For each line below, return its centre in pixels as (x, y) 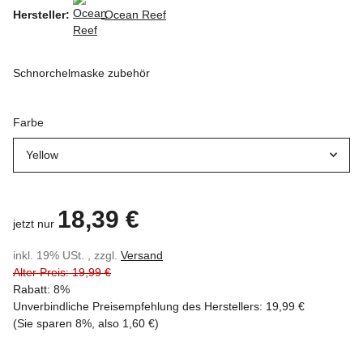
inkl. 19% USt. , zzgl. (67, 255)
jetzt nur (35, 223)
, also (107, 323)
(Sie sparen (44, 323)
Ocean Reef (135, 14)
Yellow (42, 154)
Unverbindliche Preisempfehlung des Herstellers (136, 306)
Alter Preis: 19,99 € (62, 272)
